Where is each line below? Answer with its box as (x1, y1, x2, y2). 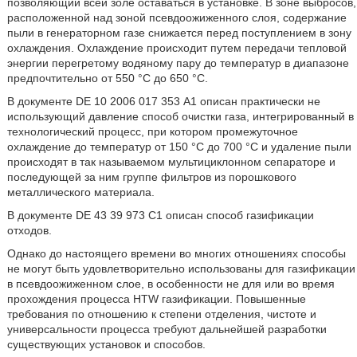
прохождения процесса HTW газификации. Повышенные (6, 292, 306, 305)
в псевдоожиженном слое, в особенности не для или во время (6, 277, 335, 290)
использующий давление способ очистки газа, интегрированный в (6, 110, 354, 123)
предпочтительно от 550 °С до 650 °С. (6, 72, 208, 84)
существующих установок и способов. (6, 338, 206, 351)
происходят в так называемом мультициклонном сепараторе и (6, 155, 335, 168)
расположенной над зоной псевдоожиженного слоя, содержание (6, 11, 347, 24)
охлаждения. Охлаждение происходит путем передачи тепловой (6, 41, 347, 54)
